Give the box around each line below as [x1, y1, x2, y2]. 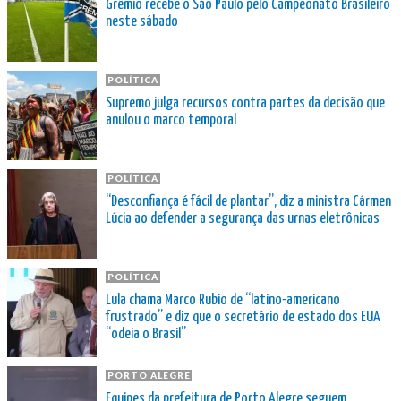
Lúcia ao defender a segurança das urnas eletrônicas [106, 210, 380, 226]
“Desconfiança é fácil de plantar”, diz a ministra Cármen [106, 193, 391, 209]
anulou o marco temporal [106, 112, 236, 128]
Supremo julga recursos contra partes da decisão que [106, 95, 385, 111]
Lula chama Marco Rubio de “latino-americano [106, 292, 340, 308]
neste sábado [106, 13, 178, 30]
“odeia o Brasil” [106, 326, 186, 342]
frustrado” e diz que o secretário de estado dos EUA [106, 309, 380, 325]
